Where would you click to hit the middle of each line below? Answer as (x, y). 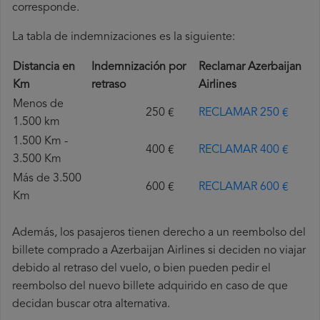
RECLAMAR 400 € (244, 150)
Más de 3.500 (47, 179)
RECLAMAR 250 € (244, 113)
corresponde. (46, 8)
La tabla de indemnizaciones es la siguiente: (124, 37)
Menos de (38, 105)
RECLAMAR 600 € (244, 187)
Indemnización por (139, 67)
